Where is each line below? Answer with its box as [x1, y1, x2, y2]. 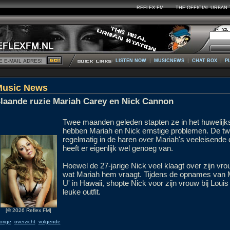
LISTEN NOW [116, 58, 146, 63]
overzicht [14, 218, 35, 224]
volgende [38, 218, 61, 224]
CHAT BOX [192, 58, 217, 63]
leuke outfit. [63, 187, 101, 196]
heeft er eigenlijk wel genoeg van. [63, 144, 173, 152]
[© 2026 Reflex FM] [6, 207, 51, 213]
